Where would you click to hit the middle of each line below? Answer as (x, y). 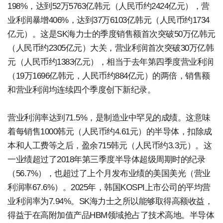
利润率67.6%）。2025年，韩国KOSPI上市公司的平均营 (109, 187)
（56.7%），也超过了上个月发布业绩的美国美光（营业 (109, 173)
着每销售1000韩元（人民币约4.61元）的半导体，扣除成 (110, 131)
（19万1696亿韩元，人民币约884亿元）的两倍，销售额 (109, 76)
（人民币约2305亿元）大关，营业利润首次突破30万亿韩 (111, 48)
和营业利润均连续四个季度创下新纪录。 (81, 90)
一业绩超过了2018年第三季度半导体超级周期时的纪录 (106, 159)
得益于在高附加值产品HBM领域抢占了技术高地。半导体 (111, 215)
